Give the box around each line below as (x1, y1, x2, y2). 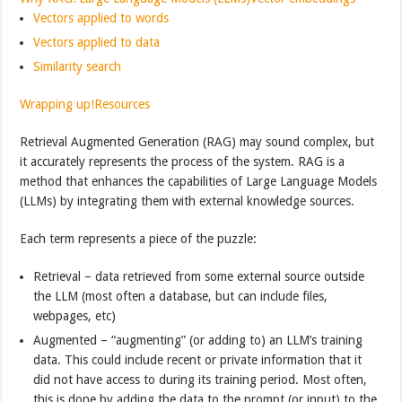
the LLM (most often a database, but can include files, (33, 288, 328, 303)
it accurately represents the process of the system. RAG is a (20, 153, 345, 169)
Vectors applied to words (33, 10, 170, 25)
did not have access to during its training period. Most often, (33, 371, 368, 387)
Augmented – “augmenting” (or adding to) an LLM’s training (33, 332, 363, 347)
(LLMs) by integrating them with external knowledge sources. (20, 193, 355, 208)
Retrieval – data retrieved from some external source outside (33, 268, 365, 284)
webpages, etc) (33, 308, 117, 323)
